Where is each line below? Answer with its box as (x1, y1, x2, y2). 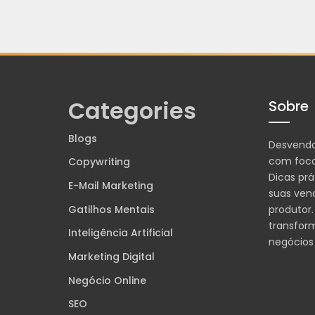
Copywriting (67, 155, 130, 169)
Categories (67, 95, 196, 127)
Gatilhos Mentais (67, 202, 155, 217)
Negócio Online (67, 273, 146, 288)
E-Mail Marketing (67, 178, 153, 193)
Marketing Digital (67, 249, 155, 264)
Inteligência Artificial (67, 226, 173, 240)
